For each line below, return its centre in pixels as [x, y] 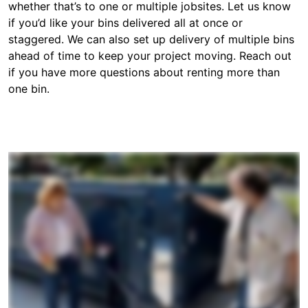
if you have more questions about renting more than [144, 73]
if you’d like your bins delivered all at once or [125, 23]
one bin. [29, 89]
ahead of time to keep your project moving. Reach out [150, 56]
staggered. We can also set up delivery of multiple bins [151, 40]
